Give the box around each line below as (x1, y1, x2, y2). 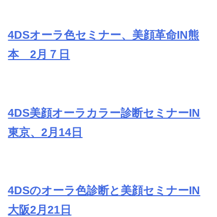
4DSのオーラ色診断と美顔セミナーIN (8, 184, 201, 197)
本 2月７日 (8, 47, 70, 61)
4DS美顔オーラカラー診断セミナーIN (8, 106, 201, 119)
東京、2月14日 (8, 125, 83, 139)
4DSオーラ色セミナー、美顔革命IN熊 (8, 28, 200, 41)
